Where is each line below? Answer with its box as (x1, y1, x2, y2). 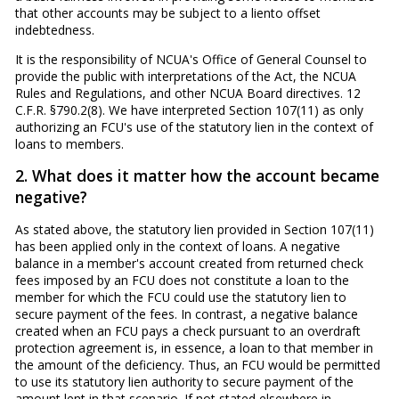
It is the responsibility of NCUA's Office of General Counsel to (14, 50, 367, 68)
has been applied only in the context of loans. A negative (14, 237, 340, 255)
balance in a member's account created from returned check (14, 254, 363, 272)
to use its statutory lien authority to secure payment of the (14, 372, 354, 390)
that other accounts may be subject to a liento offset (14, 4, 321, 21)
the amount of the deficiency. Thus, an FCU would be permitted (14, 355, 380, 373)
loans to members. (14, 134, 124, 152)
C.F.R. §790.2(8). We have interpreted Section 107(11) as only (14, 101, 363, 118)
